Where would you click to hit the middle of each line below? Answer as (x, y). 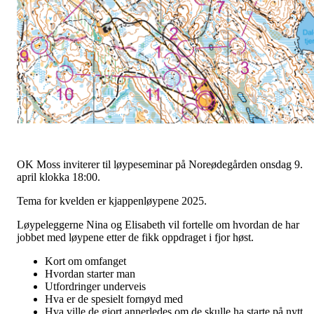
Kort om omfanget (86, 261)
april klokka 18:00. (59, 177)
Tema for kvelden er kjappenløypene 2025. (112, 200)
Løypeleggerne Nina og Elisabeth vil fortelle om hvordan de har (158, 224)
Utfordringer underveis (95, 286)
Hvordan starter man (90, 273)
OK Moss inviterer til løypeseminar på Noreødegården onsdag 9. (160, 164)
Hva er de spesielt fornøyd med (114, 299)
